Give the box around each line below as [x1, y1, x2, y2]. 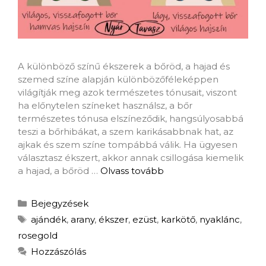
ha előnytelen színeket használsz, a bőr [18, 100, 192, 112]
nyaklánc [199, 214, 240, 226]
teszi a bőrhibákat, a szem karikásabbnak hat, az [18, 126, 233, 138]
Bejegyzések [31, 198, 88, 210]
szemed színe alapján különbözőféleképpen [18, 74, 218, 85]
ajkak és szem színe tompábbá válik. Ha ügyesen [18, 139, 237, 151]
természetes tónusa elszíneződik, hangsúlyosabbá [18, 113, 243, 125]
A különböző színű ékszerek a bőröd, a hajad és [18, 61, 230, 72]
